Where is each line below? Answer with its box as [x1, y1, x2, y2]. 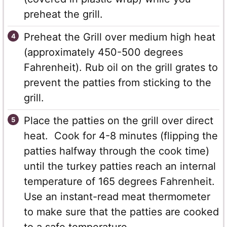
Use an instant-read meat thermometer [24, 191, 210, 203]
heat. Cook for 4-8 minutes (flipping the [24, 130, 218, 142]
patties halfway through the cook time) [24, 145, 209, 158]
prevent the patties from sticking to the [24, 77, 211, 89]
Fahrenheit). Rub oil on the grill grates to [24, 61, 218, 74]
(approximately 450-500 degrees [24, 46, 183, 59]
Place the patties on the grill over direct [24, 115, 213, 127]
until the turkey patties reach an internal [24, 160, 216, 173]
